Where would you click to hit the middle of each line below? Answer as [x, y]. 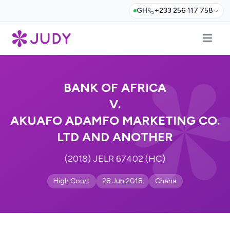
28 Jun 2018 [122, 181]
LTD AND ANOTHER [115, 137]
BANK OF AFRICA [115, 88]
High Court [72, 181]
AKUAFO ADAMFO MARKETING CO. [115, 120]
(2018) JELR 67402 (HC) [115, 159]
